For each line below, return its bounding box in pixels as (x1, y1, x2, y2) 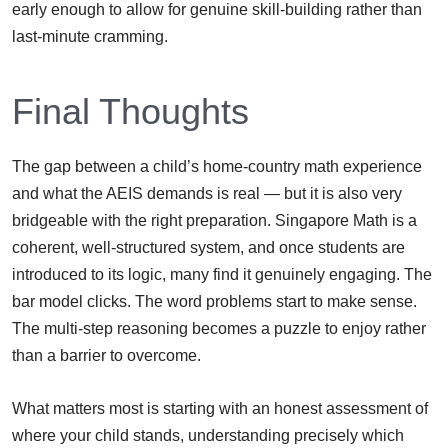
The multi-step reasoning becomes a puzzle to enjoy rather (12, 319, 426, 337)
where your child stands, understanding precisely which (12, 426, 404, 444)
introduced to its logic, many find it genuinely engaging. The (12, 265, 432, 283)
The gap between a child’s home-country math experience (12, 157, 422, 175)
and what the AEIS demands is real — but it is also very (12, 184, 402, 202)
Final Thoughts (12, 90, 249, 132)
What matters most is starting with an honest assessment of (12, 399, 428, 417)
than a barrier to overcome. (12, 346, 201, 364)
